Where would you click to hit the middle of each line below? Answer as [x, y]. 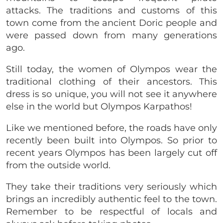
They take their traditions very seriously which [111, 186]
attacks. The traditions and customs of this [111, 10]
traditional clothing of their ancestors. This [111, 81]
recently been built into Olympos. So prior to [111, 140]
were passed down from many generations [111, 35]
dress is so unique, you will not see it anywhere [111, 94]
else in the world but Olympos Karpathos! [100, 106]
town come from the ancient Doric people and [111, 23]
